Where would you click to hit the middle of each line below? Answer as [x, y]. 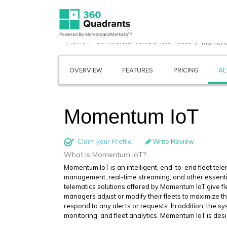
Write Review [173, 141]
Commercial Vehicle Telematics [144, 41]
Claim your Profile [104, 141]
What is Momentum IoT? [105, 155]
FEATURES [138, 70]
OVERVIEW [86, 70]
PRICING [186, 70]
